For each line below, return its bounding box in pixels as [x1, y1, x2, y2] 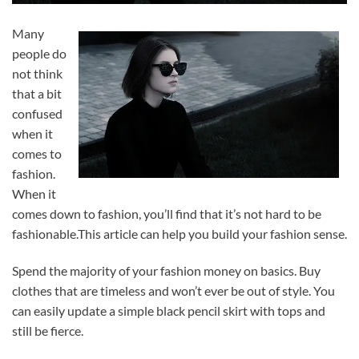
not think [12, 65, 63, 81]
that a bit [12, 85, 62, 101]
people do [12, 45, 67, 61]
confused [12, 105, 63, 121]
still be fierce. [12, 322, 83, 338]
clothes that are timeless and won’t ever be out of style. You [12, 282, 335, 298]
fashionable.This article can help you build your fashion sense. [12, 225, 347, 241]
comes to [12, 145, 62, 161]
